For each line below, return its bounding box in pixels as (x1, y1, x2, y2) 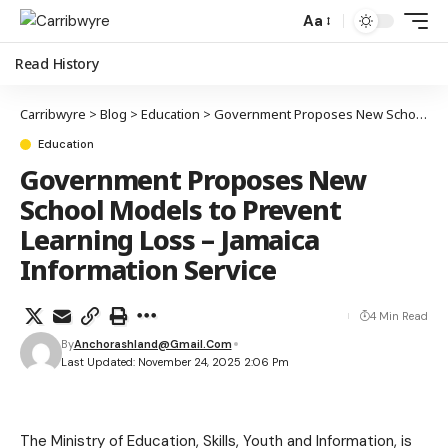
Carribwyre (20, 105, 86, 123)
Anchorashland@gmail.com (73, 337, 232, 351)
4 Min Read (370, 309, 428, 323)
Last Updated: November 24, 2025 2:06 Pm (60, 355, 289, 369)
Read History (15, 54, 99, 73)
